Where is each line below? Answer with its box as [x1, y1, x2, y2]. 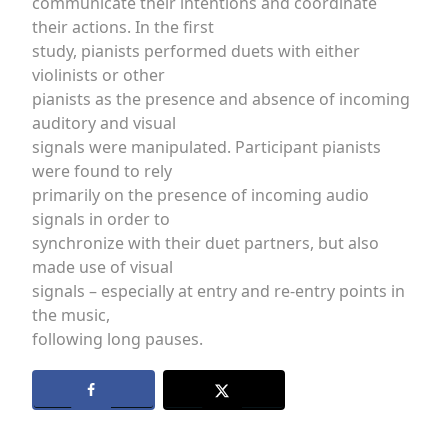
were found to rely [32, 160, 172, 182]
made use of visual [32, 256, 173, 278]
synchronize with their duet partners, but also [32, 232, 379, 254]
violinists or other [32, 64, 165, 86]
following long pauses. [32, 328, 203, 350]
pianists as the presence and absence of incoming [32, 88, 410, 110]
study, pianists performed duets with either [32, 40, 360, 62]
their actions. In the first [32, 16, 214, 38]
